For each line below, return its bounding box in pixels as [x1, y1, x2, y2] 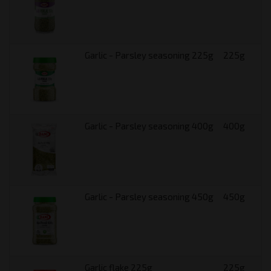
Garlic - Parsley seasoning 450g [85, 191, 214, 202]
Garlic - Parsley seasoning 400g [85, 120, 214, 131]
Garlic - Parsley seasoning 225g [85, 50, 214, 60]
